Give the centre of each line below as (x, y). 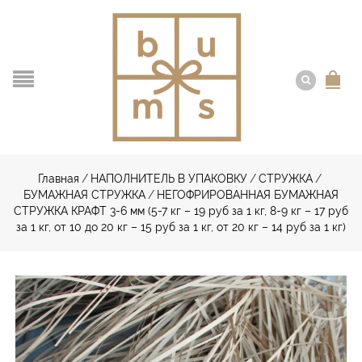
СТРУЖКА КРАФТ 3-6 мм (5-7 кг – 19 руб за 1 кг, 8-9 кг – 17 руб (181, 211)
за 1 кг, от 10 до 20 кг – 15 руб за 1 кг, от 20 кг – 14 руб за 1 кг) (181, 227)
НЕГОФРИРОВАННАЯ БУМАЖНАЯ (248, 195)
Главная (59, 179)
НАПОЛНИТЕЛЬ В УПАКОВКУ (169, 179)
